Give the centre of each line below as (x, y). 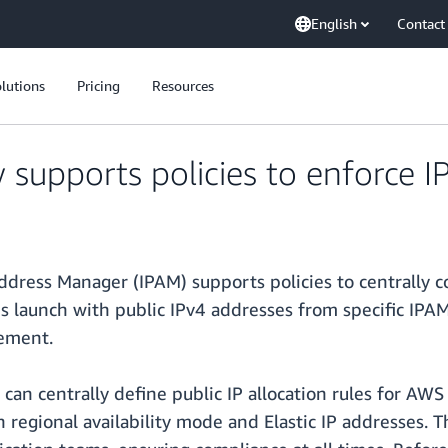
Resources (183, 85)
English (334, 23)
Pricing (98, 85)
